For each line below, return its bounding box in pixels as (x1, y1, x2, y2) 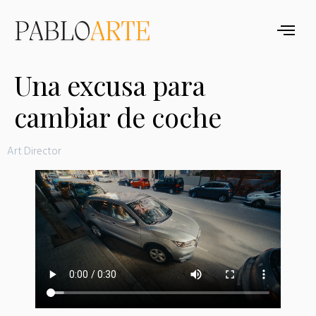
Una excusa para (14, 67, 205, 103)
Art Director (7, 142, 61, 160)
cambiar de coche (14, 99, 221, 135)
